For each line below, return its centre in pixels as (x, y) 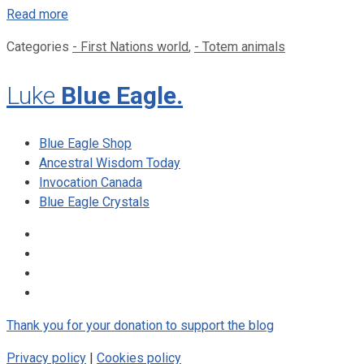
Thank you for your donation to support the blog (140, 325)
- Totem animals (240, 47)
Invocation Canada (91, 182)
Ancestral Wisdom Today (110, 162)
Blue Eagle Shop (85, 143)
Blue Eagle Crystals (94, 201)
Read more (37, 15)
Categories (39, 47)
